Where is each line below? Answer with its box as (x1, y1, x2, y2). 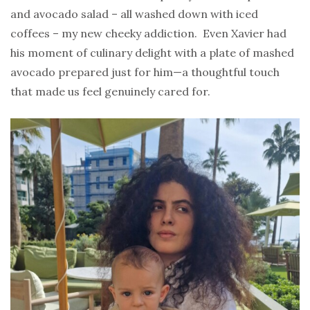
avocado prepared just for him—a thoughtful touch (10, 65, 280, 80)
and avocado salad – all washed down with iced (10, 7, 258, 21)
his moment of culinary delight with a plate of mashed (10, 46, 294, 60)
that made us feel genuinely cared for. (10, 84, 210, 99)
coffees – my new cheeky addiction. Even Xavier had (10, 26, 286, 41)
